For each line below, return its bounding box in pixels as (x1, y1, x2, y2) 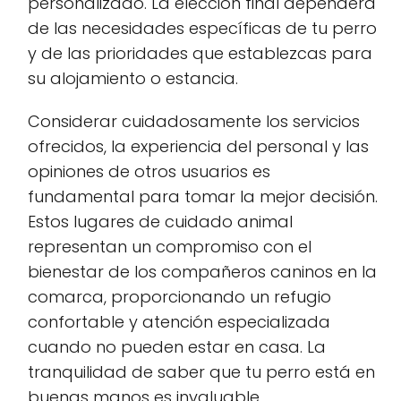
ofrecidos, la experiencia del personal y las (28, 134, 369, 158)
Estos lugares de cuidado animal (28, 209, 293, 233)
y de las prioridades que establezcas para (28, 41, 372, 64)
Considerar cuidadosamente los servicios (28, 109, 360, 132)
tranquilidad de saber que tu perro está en (28, 360, 375, 383)
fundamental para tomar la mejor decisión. (28, 184, 378, 208)
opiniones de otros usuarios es (28, 159, 270, 183)
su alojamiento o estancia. (28, 66, 238, 90)
